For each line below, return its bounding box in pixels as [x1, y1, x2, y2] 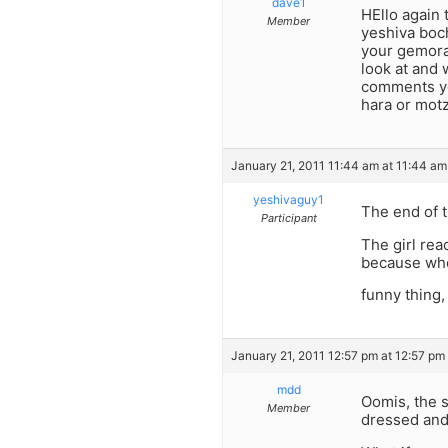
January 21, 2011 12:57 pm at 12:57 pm [231, 348, 445, 364]
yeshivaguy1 [253, 192, 324, 208]
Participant [260, 211, 317, 226]
